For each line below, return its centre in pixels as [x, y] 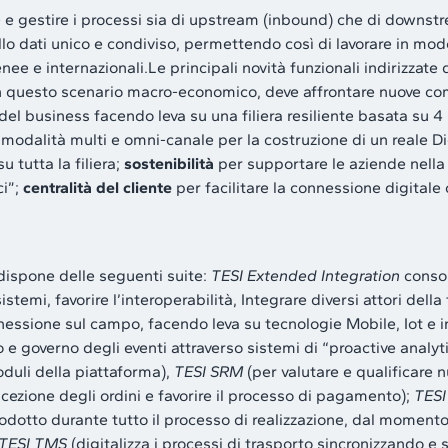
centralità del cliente [97, 187]
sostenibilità [169, 163]
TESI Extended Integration [305, 275]
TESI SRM [208, 371]
